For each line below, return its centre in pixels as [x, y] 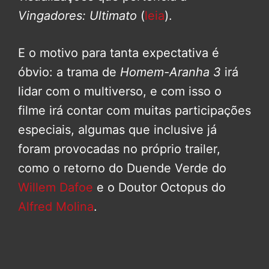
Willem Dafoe [56, 188]
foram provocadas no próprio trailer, [119, 149]
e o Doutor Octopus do [159, 188]
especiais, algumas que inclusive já [117, 130]
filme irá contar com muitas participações [134, 111]
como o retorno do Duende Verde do [122, 168]
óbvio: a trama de [69, 72]
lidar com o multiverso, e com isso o [120, 92]
